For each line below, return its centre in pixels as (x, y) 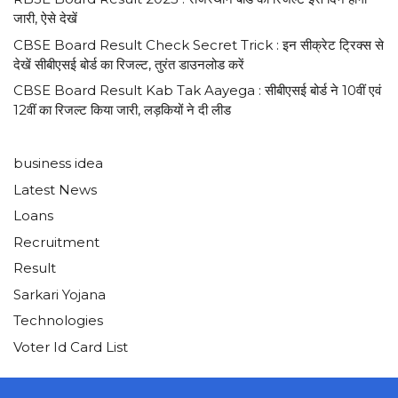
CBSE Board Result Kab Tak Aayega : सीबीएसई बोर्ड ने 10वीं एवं (197, 91)
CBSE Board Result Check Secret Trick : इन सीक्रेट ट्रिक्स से (199, 44)
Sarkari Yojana (60, 294)
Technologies (58, 321)
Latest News (55, 189)
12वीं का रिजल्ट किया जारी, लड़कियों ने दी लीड (122, 110)
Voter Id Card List (71, 346)
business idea (58, 163)
